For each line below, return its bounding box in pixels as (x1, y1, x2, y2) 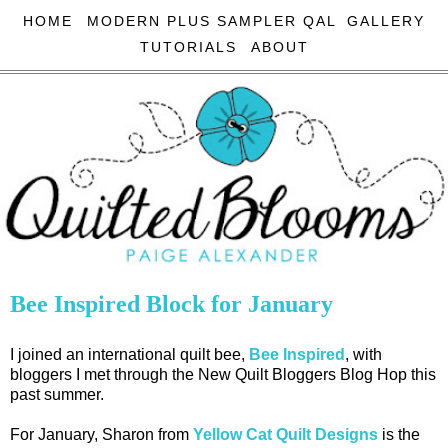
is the (378, 425, 420, 443)
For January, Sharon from (10, 425, 193, 443)
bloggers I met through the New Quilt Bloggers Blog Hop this (10, 365, 436, 383)
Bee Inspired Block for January (10, 290, 333, 318)
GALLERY (347, 13, 425, 29)
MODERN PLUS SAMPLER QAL (87, 13, 337, 29)
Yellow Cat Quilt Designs (193, 425, 378, 443)
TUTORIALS (139, 39, 237, 55)
